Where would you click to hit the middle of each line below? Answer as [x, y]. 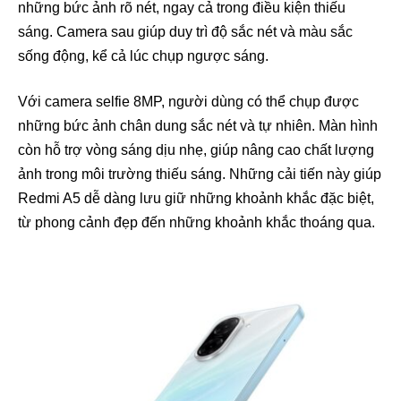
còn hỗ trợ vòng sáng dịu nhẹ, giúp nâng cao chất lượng [196, 150]
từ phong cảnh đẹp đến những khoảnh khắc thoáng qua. [196, 223]
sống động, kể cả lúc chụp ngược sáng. [143, 56]
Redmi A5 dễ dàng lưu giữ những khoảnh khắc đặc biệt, [196, 199]
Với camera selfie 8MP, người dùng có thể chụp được [188, 102]
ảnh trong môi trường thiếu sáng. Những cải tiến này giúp [200, 175]
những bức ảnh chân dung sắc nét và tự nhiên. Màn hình [198, 126]
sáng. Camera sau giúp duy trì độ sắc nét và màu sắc [185, 32]
